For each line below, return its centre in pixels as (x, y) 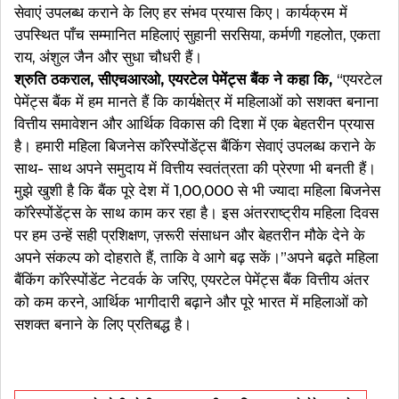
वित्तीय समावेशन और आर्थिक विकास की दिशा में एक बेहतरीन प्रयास (194, 124)
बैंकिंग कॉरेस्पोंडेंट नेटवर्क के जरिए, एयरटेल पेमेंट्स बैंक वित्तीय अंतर (191, 280)
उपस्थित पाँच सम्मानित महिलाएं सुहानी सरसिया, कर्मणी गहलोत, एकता (197, 35)
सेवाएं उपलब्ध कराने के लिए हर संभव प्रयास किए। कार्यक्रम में (181, 13)
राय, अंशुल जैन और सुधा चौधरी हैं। (108, 57)
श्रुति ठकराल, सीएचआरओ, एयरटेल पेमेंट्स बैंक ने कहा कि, (173, 80)
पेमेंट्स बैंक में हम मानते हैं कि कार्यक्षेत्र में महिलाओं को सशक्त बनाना (196, 102)
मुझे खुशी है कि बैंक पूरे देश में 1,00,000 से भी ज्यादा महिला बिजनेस (197, 191)
